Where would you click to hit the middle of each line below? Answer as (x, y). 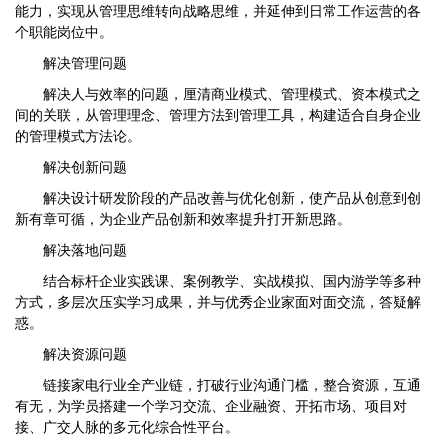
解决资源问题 (71, 353)
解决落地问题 (71, 249)
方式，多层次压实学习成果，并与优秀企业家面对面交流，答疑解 (218, 301)
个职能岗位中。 (64, 31)
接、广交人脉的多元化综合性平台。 (127, 426)
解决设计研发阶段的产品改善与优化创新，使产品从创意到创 (218, 197)
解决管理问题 (71, 62)
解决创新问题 (71, 166)
